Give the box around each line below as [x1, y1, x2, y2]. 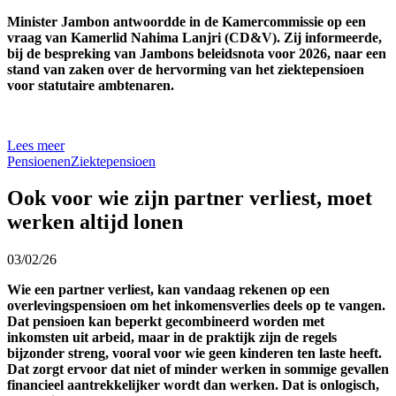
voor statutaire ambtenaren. [7, 77, 174, 93]
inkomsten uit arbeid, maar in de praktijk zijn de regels [7, 330, 337, 346]
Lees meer [7, 137, 65, 153]
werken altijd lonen [7, 210, 183, 234]
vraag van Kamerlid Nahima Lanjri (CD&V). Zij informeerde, [7, 29, 382, 45]
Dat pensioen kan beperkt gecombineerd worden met [7, 314, 324, 330]
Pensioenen [7, 153, 71, 169]
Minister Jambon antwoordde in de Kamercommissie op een [7, 13, 366, 29]
